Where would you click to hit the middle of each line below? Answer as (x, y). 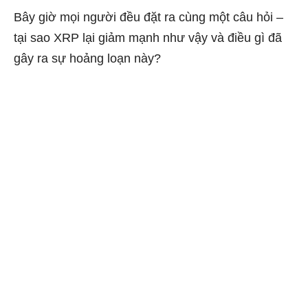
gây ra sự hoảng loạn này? (87, 58)
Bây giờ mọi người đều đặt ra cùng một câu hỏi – (148, 17)
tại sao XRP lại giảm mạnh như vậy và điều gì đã (148, 37)
